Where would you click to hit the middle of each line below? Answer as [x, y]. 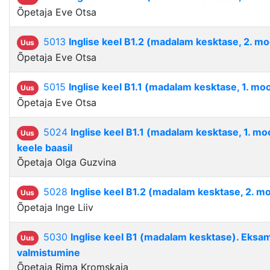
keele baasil [45, 148]
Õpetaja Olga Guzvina [67, 162]
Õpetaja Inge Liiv [55, 208]
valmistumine [49, 253]
